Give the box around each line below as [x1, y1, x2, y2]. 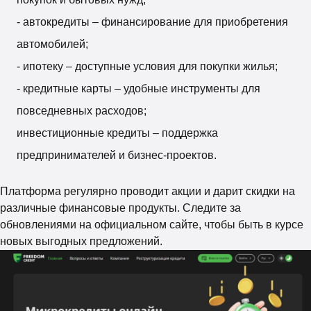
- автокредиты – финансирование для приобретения [17, 15, 288, 28]
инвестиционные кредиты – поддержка [17, 126, 218, 139]
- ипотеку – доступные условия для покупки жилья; [17, 60, 278, 72]
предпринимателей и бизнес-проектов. [17, 149, 217, 161]
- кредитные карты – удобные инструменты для [17, 82, 260, 94]
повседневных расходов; [17, 104, 146, 117]
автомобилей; [17, 37, 88, 50]
